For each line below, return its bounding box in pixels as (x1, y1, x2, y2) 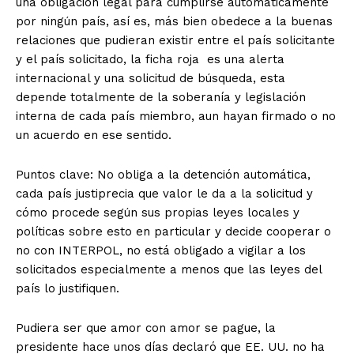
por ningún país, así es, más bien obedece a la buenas (16, 14, 333, 29)
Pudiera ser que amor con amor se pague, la (16, 321, 276, 336)
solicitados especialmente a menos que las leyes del (16, 262, 322, 277)
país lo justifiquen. (16, 281, 119, 296)
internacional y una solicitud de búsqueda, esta (16, 71, 285, 86)
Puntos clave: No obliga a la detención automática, (16, 168, 311, 183)
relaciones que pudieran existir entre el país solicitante (16, 33, 335, 48)
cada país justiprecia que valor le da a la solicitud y (16, 186, 313, 201)
